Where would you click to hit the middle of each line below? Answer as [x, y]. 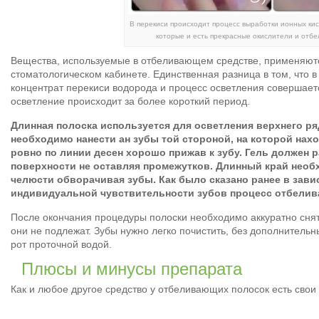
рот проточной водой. [61, 245]
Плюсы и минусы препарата [132, 269]
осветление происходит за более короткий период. [130, 101]
